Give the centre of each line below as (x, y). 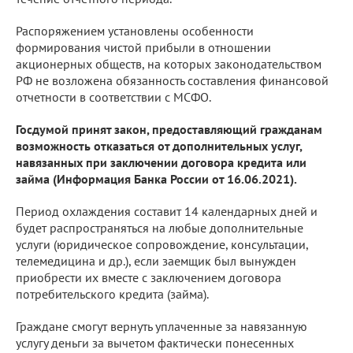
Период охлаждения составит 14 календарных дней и (167, 211)
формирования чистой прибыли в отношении (143, 47)
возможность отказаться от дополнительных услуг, (159, 145)
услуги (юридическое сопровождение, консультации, (162, 244)
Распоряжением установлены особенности (135, 30)
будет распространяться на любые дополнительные (160, 227)
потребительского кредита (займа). (112, 294)
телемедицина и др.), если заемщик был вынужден (156, 260)
